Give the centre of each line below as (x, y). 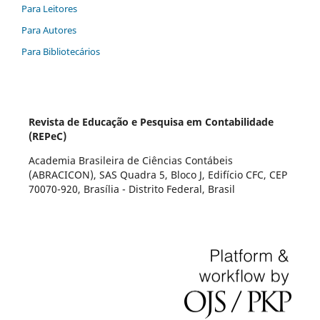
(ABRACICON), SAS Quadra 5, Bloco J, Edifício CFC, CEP (157, 174)
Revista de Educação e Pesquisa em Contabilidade (151, 121)
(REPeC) (47, 136)
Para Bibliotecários (61, 51)
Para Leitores (49, 8)
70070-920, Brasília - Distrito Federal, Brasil (131, 189)
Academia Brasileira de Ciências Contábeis (130, 160)
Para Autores (49, 30)
